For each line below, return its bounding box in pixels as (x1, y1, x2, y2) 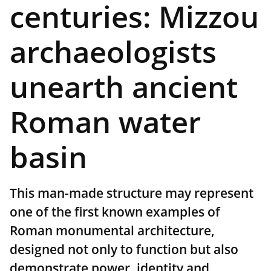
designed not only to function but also (10, 241, 238, 258)
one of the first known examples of (10, 203, 220, 221)
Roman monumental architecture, (10, 222, 215, 240)
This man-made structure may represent (10, 184, 253, 202)
